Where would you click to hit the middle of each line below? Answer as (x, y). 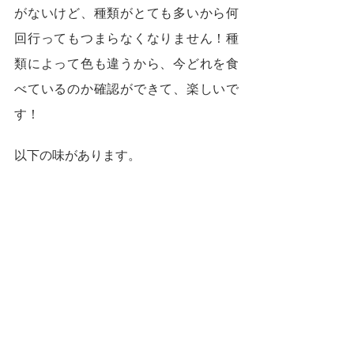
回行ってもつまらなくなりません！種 (126, 38)
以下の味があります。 (77, 155)
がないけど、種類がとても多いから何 (126, 13)
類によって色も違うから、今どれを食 (126, 64)
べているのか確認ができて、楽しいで (126, 89)
